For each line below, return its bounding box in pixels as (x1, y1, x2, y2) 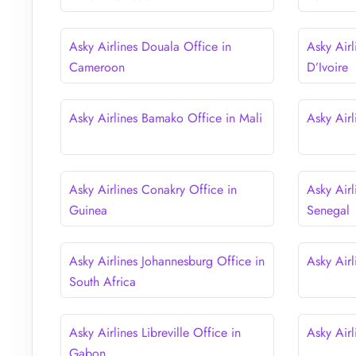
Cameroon (69, 57, 125, 76)
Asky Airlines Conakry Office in (69, 180, 237, 199)
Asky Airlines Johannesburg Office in (69, 251, 265, 270)
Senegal (307, 200, 350, 219)
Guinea (69, 200, 107, 219)
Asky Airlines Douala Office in (69, 37, 231, 56)
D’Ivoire (307, 57, 349, 76)
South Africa (69, 272, 136, 291)
